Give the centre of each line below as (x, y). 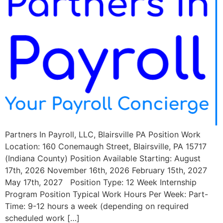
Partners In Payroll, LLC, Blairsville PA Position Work (103, 134)
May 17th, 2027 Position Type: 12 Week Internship (101, 182)
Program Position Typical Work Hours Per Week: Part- (107, 194)
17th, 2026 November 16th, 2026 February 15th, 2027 (106, 170)
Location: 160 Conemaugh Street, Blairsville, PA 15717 (106, 146)
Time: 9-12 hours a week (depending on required (97, 206)
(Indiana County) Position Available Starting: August (103, 158)
